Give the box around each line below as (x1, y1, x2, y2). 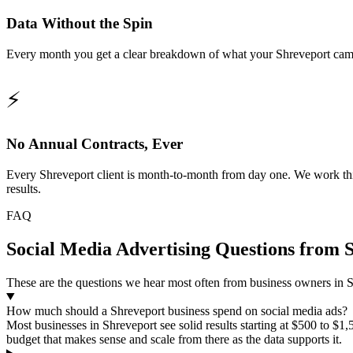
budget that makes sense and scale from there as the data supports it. (6, 332, 342, 346)
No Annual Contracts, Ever (6, 136, 183, 153)
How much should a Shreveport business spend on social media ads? (6, 303, 347, 318)
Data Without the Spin (6, 14, 153, 32)
